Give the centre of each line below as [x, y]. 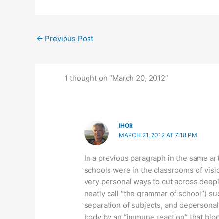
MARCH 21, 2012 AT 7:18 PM [158, 135]
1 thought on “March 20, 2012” [116, 78]
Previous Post [68, 39]
